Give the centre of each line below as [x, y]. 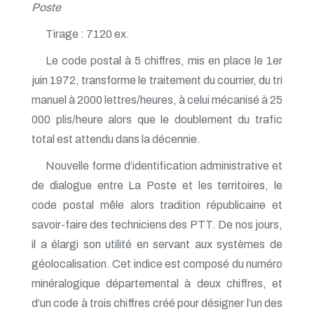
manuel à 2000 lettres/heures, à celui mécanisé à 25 [157, 100]
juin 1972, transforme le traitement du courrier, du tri [157, 80]
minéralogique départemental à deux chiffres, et [157, 284]
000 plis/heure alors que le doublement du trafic [157, 120]
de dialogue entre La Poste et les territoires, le [157, 185]
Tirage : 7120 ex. [88, 34]
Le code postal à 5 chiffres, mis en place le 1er [164, 61]
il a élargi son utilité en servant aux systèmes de [157, 244]
